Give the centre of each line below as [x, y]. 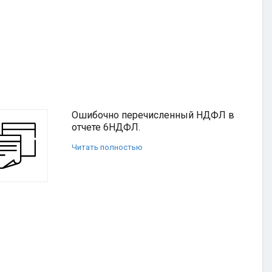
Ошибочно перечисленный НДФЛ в [153, 115]
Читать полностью [107, 147]
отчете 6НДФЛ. [106, 127]
